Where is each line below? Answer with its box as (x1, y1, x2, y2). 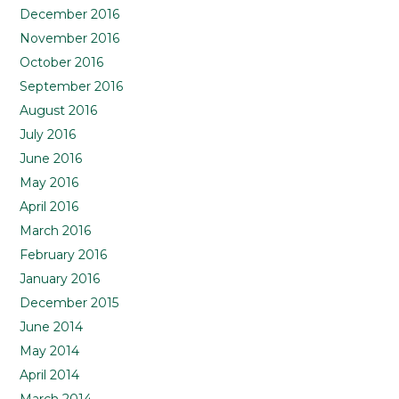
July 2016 (20, 126, 77, 143)
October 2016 (20, 54, 104, 71)
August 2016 (20, 102, 98, 119)
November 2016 (20, 30, 120, 47)
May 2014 (20, 343, 80, 360)
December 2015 (20, 295, 119, 312)
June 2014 (20, 319, 84, 336)
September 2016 (20, 78, 124, 95)
